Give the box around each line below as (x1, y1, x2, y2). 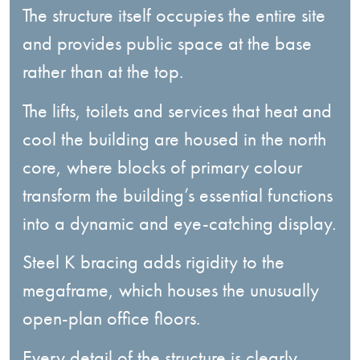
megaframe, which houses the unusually (22, 277, 319, 303)
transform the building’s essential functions (22, 182, 333, 207)
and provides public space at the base (22, 31, 312, 56)
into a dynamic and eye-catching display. (22, 210, 336, 235)
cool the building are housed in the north (22, 125, 326, 151)
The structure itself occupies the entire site (22, 2, 325, 28)
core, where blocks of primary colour (22, 153, 302, 179)
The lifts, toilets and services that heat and (22, 97, 332, 123)
